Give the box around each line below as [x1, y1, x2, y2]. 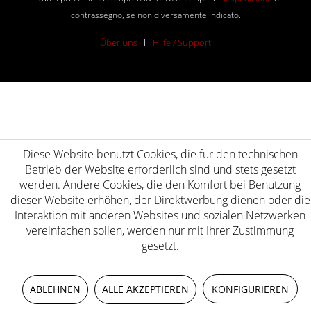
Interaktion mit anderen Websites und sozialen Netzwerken [15, 208, 305, 223]
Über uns [100, 36, 137, 49]
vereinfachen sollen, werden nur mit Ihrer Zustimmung [26, 223, 294, 238]
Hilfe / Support [153, 36, 211, 49]
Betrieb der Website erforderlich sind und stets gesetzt [24, 162, 296, 177]
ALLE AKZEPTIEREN [102, 283, 189, 296]
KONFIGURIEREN [212, 283, 289, 296]
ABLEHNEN [30, 283, 81, 296]
